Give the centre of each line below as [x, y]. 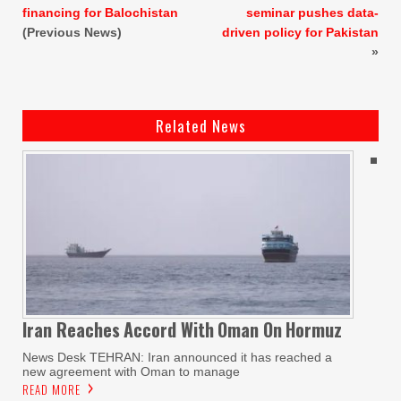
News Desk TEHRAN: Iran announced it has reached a [177, 358]
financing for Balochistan [100, 12]
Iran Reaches [71, 330]
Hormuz [314, 330]
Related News [200, 125]
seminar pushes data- [312, 12]
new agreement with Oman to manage [131, 372]
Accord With [169, 330]
